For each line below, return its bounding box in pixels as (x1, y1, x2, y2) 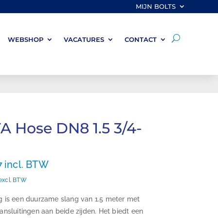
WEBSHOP (7, 36, 43, 43)
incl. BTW (4, 159, 49, 170)
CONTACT (124, 36, 157, 43)
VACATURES (63, 36, 104, 43)
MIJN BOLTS (135, 2, 176, 10)
